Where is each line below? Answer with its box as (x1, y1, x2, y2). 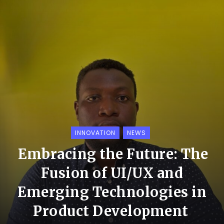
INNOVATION (74, 128, 115, 137)
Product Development (33, 202, 188, 219)
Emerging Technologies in (17, 183, 206, 200)
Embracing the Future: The (18, 145, 208, 162)
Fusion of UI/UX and (40, 164, 183, 181)
